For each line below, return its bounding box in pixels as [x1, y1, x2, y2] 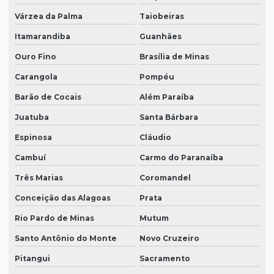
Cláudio [139, 133, 171, 143]
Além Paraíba [139, 92, 194, 102]
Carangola [15, 72, 57, 82]
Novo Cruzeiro [139, 234, 199, 243]
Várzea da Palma [15, 12, 83, 21]
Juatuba [15, 113, 49, 122]
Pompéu [139, 72, 174, 82]
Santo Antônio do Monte [15, 234, 117, 243]
